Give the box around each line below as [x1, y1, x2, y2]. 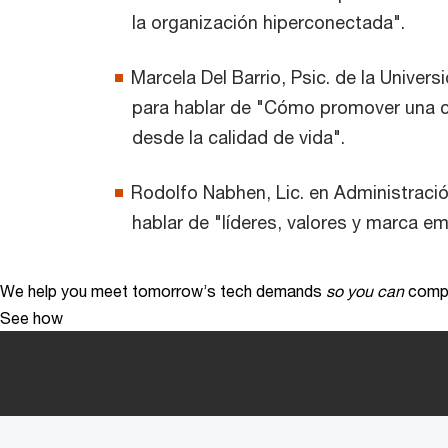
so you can [326, 281, 404, 301]
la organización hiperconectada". [132, 11, 405, 34]
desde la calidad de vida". [132, 126, 345, 149]
